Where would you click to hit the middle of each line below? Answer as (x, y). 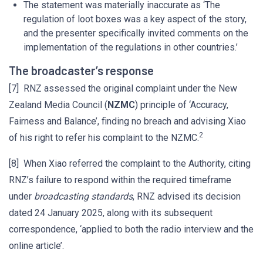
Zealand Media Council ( (58, 105)
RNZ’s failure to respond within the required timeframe (120, 180)
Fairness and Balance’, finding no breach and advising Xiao (127, 121)
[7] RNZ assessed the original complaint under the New (123, 88)
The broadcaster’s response (81, 70)
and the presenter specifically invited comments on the (136, 33)
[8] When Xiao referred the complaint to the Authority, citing (130, 163)
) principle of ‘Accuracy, (182, 105)
